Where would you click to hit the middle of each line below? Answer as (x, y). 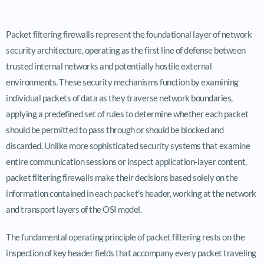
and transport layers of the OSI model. (74, 209)
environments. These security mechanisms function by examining (122, 82)
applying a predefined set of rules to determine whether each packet (127, 113)
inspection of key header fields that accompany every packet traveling (131, 253)
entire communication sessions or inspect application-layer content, (126, 161)
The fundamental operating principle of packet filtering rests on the (125, 237)
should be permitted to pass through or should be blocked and (115, 129)
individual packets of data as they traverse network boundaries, (119, 98)
